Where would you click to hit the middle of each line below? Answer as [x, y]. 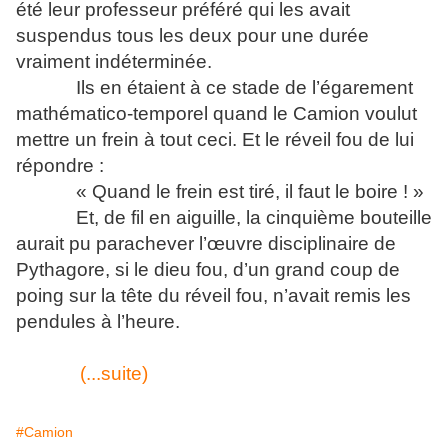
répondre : [60, 165]
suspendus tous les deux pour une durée [192, 35]
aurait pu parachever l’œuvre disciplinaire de [206, 243]
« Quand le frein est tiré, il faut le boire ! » [247, 191]
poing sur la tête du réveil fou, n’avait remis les [213, 295]
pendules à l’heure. [98, 321]
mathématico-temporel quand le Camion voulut [216, 113]
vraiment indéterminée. [114, 61]
